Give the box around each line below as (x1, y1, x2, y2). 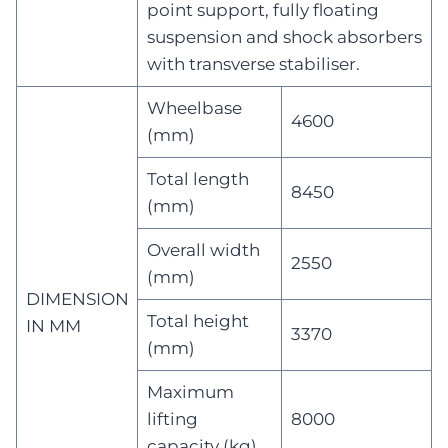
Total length (146, 168, 249, 189)
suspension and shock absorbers (146, 26, 422, 47)
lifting (146, 408, 198, 429)
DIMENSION (25, 288, 129, 309)
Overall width (146, 239, 260, 260)
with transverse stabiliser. (146, 53, 360, 74)
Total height (146, 310, 249, 331)
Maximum (146, 381, 234, 402)
